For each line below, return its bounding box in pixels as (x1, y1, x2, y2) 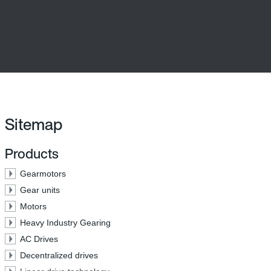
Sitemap (5, 113, 62, 135)
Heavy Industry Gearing (20, 218, 111, 227)
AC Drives (20, 234, 58, 244)
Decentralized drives (20, 250, 98, 260)
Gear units (20, 185, 60, 195)
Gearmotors (20, 169, 66, 178)
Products (5, 144, 59, 163)
